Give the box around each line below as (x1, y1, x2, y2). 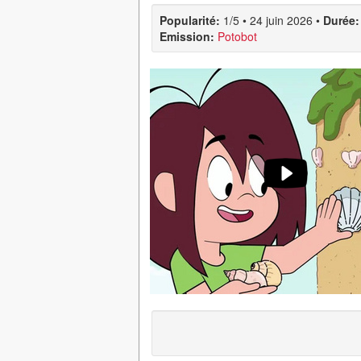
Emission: (160, 28, 214, 44)
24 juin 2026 (250, 12, 313, 28)
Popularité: (160, 12, 220, 28)
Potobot (218, 28, 257, 44)
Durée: (323, 12, 359, 28)
